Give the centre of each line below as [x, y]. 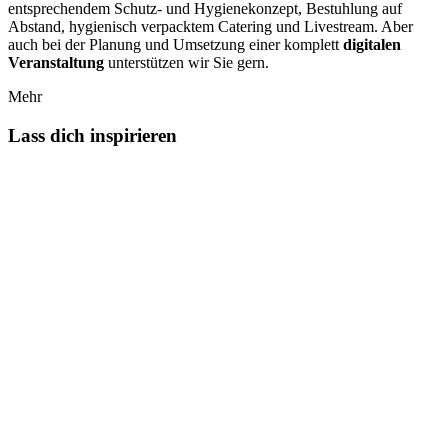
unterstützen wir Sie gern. [186, 62]
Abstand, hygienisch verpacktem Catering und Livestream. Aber [210, 26]
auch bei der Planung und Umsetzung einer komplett [175, 44]
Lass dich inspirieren [92, 135]
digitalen [372, 44]
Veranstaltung [56, 62]
